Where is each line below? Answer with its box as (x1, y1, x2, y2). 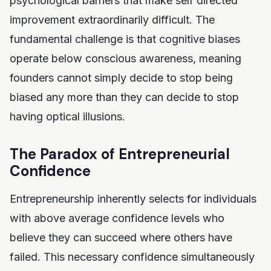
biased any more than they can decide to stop (10, 91, 239, 103)
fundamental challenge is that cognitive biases (10, 33, 240, 45)
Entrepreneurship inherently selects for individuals (10, 192, 256, 205)
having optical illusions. (10, 110, 125, 123)
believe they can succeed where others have (10, 231, 232, 244)
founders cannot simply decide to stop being (10, 71, 233, 84)
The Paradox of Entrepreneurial (10, 145, 230, 163)
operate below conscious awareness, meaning (10, 52, 241, 65)
